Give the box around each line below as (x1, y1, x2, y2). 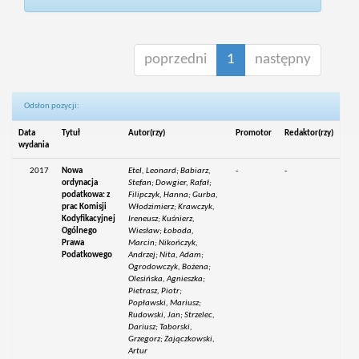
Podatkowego (62, 251, 113, 260)
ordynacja (62, 179, 99, 188)
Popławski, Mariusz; (128, 299, 202, 309)
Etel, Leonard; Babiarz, (128, 167, 212, 176)
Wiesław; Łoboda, (128, 227, 195, 236)
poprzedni (143, 52, 207, 68)
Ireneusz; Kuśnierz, (128, 215, 196, 224)
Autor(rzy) (128, 129, 166, 139)
